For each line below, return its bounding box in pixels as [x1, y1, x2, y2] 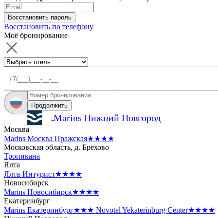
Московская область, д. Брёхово [4, 143, 109, 151]
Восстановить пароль [8, 14, 72, 21]
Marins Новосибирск [4, 188, 72, 196]
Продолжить [31, 102, 68, 109]
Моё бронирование [4, 31, 68, 39]
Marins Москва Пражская [4, 134, 87, 143]
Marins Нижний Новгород [54, 112, 161, 123]
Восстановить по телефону [4, 22, 93, 31]
